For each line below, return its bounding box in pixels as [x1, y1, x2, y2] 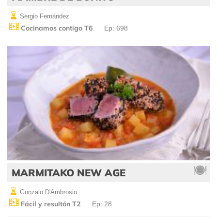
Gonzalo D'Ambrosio [18, 188, 77, 196]
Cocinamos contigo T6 [19, 24, 93, 33]
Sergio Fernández [18, 13, 69, 20]
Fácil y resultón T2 [19, 199, 80, 208]
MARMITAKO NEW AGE [12, 166, 125, 179]
